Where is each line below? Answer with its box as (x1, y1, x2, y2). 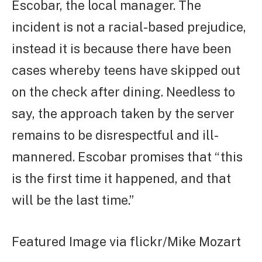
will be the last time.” (12, 192, 134, 208)
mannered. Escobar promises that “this (12, 149, 243, 165)
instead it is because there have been (12, 41, 232, 57)
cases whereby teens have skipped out (12, 63, 240, 78)
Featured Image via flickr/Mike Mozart (12, 234, 241, 250)
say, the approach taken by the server (12, 106, 235, 122)
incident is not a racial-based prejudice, (12, 19, 246, 35)
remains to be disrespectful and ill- (12, 127, 219, 143)
